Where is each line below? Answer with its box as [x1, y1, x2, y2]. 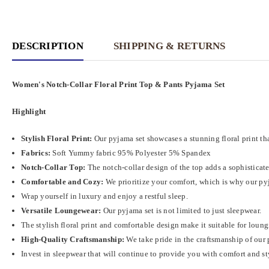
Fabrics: [21, 148, 51, 157]
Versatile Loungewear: [21, 206, 101, 215]
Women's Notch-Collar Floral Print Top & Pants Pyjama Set [12, 80, 225, 89]
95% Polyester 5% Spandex [118, 148, 211, 157]
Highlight [12, 107, 46, 116]
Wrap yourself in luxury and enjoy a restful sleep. [21, 192, 188, 201]
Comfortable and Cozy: [21, 177, 104, 186]
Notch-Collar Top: [21, 163, 86, 172]
